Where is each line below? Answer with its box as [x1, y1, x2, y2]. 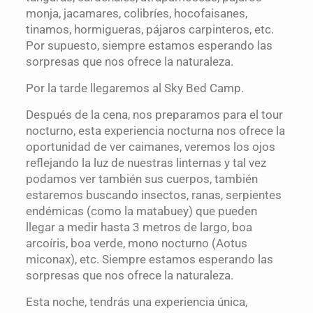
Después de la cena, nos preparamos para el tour [25, 108, 283, 122]
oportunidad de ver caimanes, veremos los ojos [25, 140, 275, 154]
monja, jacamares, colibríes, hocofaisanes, [25, 6, 247, 21]
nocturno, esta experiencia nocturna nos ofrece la [25, 124, 285, 138]
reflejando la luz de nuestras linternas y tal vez [25, 156, 266, 170]
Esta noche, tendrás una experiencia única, [25, 295, 247, 310]
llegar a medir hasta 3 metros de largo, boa [25, 220, 252, 235]
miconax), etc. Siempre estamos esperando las [25, 252, 273, 267]
